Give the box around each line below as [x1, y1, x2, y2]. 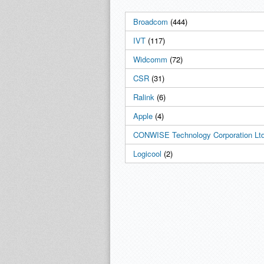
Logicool [133, 148, 161, 159]
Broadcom [133, 16, 168, 27]
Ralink [133, 91, 154, 103]
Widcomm [133, 54, 167, 65]
